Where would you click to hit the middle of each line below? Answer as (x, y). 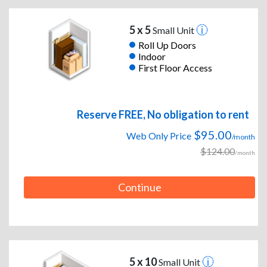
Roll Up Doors (167, 45)
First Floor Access (175, 67)
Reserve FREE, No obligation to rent (163, 115)
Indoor (152, 56)
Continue (139, 187)
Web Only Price (159, 136)
